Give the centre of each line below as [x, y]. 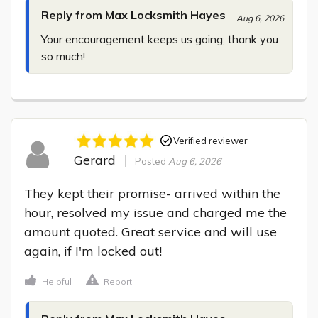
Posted [151, 161]
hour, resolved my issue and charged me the [155, 213]
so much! [63, 56]
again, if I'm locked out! [93, 251]
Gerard [94, 160]
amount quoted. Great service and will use [150, 232]
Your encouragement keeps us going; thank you [160, 39]
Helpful [57, 282]
